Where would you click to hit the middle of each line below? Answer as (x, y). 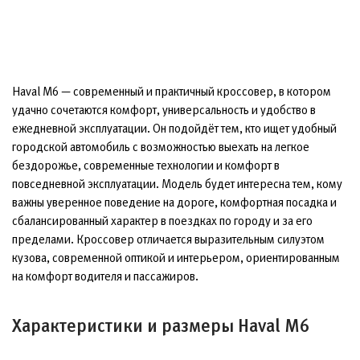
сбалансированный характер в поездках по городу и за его (162, 221)
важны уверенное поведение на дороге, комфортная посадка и (174, 202)
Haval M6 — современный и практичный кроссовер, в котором (172, 91)
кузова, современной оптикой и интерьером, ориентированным (176, 258)
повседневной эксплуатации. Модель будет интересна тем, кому (177, 184)
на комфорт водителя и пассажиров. (105, 276)
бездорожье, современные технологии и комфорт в (146, 165)
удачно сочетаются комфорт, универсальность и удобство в (164, 110)
